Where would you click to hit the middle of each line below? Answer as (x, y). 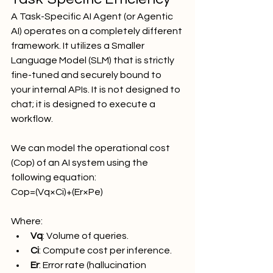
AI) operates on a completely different (97, 31)
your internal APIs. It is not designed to (97, 89)
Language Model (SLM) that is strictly (94, 60)
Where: (27, 221)
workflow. (32, 119)
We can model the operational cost (91, 148)
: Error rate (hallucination (94, 265)
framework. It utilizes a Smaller (79, 45)
